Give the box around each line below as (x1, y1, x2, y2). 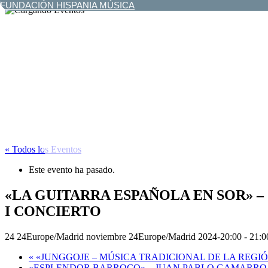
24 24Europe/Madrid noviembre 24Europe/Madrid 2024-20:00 (5, 232, 242, 242)
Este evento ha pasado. (29, 165, 115, 175)
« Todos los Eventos (5, 144, 81, 155)
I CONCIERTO (5, 203, 101, 220)
